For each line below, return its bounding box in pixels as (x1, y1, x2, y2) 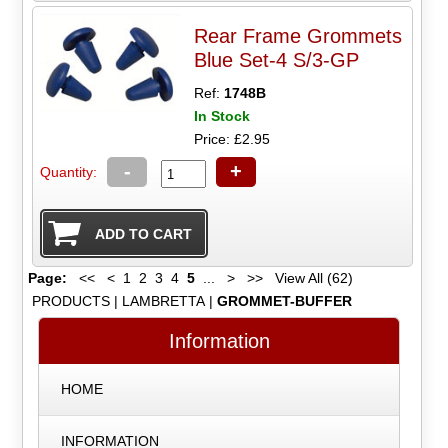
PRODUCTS (31, 292, 110, 309)
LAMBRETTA (121, 292, 205, 309)
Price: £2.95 (194, 131, 271, 148)
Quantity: (40, 164, 98, 181)
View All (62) (270, 269, 353, 286)
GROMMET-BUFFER (216, 292, 352, 309)
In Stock (194, 108, 251, 125)
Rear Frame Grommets (194, 25, 403, 48)
